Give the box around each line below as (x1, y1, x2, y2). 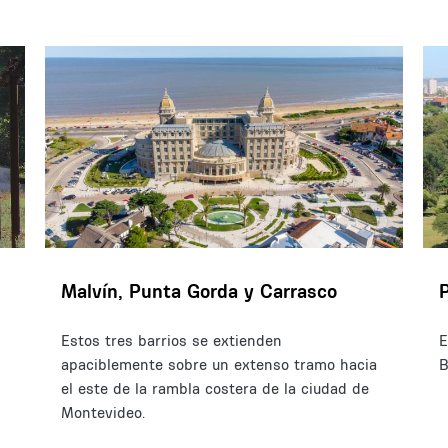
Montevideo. (60, 402, 145, 422)
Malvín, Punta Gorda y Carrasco (60, 278, 337, 303)
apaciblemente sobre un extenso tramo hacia (60, 354, 377, 374)
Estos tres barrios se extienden (60, 330, 282, 350)
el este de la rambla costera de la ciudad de (60, 378, 369, 398)
